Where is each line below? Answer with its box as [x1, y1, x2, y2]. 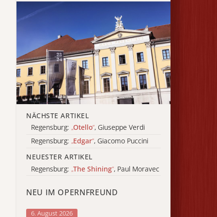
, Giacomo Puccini [94, 136, 148, 146]
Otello [73, 123, 93, 132]
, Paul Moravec [114, 164, 159, 173]
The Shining [73, 164, 112, 173]
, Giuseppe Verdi [94, 123, 145, 132]
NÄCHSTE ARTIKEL [26, 110, 89, 120]
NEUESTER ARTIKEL [26, 152, 93, 161]
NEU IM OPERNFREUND [26, 187, 118, 198]
